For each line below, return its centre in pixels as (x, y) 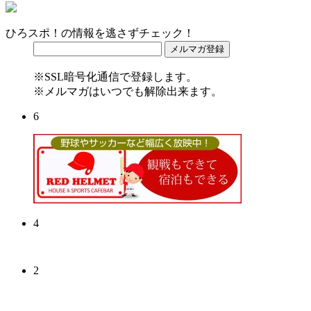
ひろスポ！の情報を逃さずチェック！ (100, 33)
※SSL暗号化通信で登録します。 (115, 76)
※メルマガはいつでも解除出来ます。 (128, 91)
